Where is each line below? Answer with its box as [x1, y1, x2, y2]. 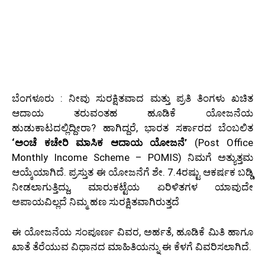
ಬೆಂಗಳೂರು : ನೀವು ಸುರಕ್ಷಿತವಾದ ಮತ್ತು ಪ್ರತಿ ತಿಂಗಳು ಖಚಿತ [12, 92, 253, 105]
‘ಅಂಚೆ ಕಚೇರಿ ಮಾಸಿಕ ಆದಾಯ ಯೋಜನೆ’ [12, 137, 187, 149]
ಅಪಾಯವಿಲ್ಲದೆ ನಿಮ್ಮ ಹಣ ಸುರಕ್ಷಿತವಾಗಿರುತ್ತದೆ [12, 196, 179, 208]
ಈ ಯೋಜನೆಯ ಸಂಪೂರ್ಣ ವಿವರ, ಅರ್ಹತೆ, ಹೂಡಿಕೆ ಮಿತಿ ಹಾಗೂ [12, 225, 253, 238]
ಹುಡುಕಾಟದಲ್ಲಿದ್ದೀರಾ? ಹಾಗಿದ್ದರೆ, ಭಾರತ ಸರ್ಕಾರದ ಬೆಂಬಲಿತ [12, 122, 253, 134]
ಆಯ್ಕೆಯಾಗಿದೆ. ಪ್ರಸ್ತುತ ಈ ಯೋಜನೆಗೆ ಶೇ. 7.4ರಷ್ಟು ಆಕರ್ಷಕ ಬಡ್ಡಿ [12, 166, 253, 179]
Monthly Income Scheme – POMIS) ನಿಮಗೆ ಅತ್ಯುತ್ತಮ [12, 151, 253, 164]
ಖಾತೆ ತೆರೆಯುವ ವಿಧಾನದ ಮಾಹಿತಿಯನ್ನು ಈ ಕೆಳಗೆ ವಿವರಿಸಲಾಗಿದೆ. [12, 240, 251, 253]
